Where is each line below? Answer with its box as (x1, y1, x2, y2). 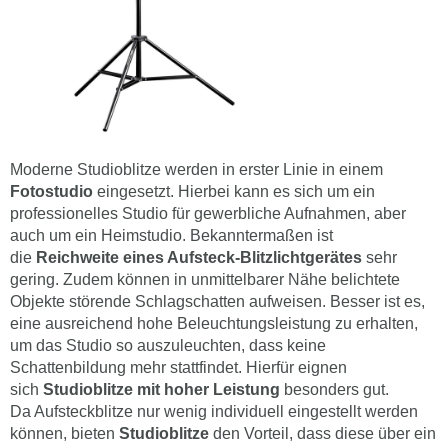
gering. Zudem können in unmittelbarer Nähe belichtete (10, 270, 400, 288)
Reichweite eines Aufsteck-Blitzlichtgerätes (36, 248, 362, 266)
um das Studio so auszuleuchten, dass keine (10, 336, 326, 354)
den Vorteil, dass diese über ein (209, 424, 436, 442)
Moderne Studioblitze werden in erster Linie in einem (10, 160, 383, 178)
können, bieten (10, 424, 119, 442)
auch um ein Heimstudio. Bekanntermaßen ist (10, 226, 333, 244)
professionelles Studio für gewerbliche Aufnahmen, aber (10, 204, 406, 222)
